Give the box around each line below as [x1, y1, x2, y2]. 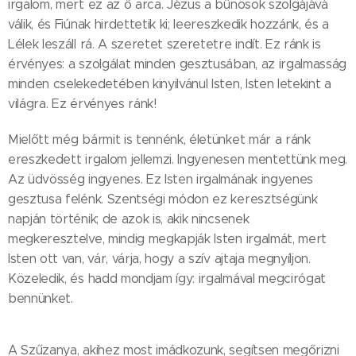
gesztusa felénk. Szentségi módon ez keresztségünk [8, 192, 318, 207]
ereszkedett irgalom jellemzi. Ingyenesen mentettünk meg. [8, 152, 348, 168]
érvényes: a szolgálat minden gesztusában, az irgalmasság [8, 56, 347, 72]
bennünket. [8, 291, 73, 307]
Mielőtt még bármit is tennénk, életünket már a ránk [8, 132, 311, 148]
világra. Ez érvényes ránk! [8, 96, 157, 112]
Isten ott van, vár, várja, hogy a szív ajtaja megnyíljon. [8, 251, 311, 267]
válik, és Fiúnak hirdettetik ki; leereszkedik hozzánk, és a [8, 17, 330, 33]
